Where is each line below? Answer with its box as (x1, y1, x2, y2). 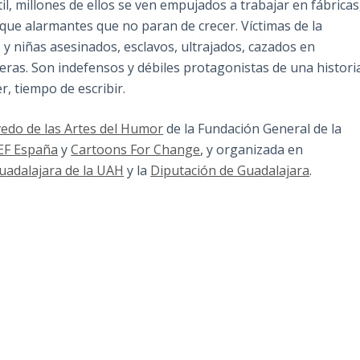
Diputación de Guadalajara (150, 162, 310, 180)
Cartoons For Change (71, 141, 201, 159)
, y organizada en (200, 141, 304, 159)
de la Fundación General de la (163, 120, 342, 138)
